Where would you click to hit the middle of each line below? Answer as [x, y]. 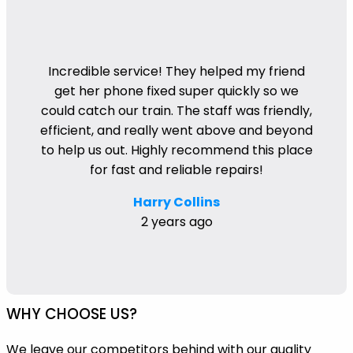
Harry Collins [176, 202]
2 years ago [176, 221]
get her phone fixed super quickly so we [176, 91]
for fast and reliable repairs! [176, 169]
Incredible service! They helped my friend [176, 71]
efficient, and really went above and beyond [176, 130]
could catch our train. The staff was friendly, [176, 110]
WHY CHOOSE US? [72, 314]
